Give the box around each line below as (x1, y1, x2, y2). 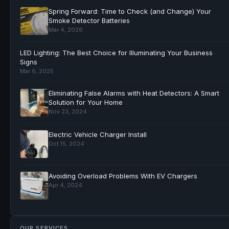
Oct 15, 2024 (49, 140, 84, 147)
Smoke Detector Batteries (49, 16, 130, 25)
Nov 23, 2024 (49, 107, 87, 115)
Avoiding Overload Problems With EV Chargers (49, 171, 197, 180)
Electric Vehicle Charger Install (49, 130, 147, 139)
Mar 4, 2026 (49, 26, 83, 33)
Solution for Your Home (49, 98, 123, 106)
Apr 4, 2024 (49, 181, 82, 189)
